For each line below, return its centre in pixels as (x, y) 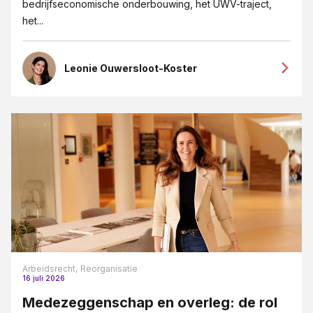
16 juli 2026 (44, 278)
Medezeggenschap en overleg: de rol (150, 303)
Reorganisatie (109, 269)
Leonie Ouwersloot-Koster (131, 68)
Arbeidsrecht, (50, 269)
